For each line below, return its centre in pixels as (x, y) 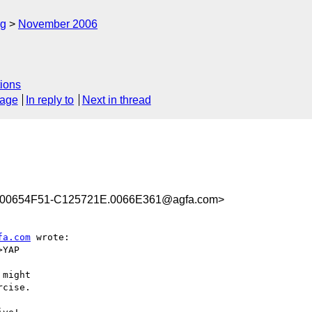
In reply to (50, 100)
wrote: (50, 237)
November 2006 (58, 24)
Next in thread (116, 100)
